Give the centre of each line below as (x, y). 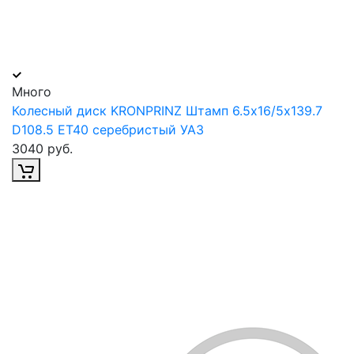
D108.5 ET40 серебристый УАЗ (108, 130)
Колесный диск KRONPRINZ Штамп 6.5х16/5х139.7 (167, 111)
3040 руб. (42, 149)
